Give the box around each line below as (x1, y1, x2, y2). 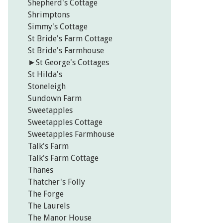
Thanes (28, 165, 53, 175)
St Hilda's (28, 70, 62, 80)
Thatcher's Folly (28, 177, 85, 187)
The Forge (28, 189, 64, 199)
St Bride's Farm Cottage (28, 34, 112, 44)
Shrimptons (28, 10, 70, 20)
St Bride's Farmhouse (28, 46, 104, 56)
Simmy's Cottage (28, 22, 88, 32)
